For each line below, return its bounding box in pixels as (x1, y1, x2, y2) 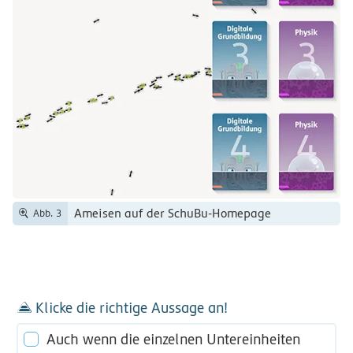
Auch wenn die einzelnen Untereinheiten (46, 330, 300, 347)
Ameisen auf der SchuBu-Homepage (73, 206, 271, 221)
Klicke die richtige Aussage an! (35, 299, 228, 316)
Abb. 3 (32, 207, 61, 219)
